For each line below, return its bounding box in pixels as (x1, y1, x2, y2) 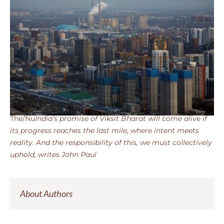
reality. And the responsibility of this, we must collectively (10, 138, 212, 147)
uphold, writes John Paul (10, 150, 96, 159)
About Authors (20, 187, 72, 199)
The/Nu (10, 114, 35, 123)
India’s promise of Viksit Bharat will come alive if (35, 114, 207, 123)
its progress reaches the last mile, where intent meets (10, 126, 199, 135)
